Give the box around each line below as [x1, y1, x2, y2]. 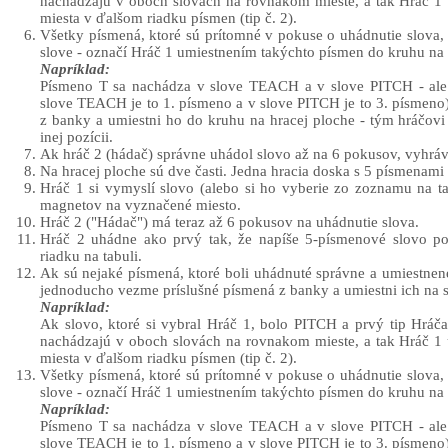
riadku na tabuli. [40, 248, 142, 265]
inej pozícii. [40, 129, 113, 146]
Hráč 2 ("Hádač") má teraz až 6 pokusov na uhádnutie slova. [40, 214, 419, 231]
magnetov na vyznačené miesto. [40, 197, 241, 214]
